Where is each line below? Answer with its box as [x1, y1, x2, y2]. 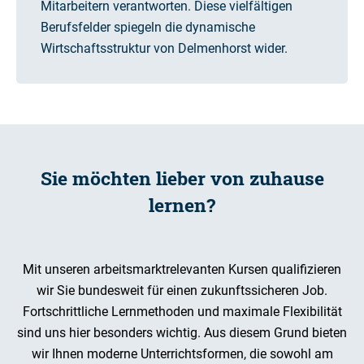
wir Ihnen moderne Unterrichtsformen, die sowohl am [31, 346, 333, 362]
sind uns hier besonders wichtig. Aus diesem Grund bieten [17, 325, 347, 341]
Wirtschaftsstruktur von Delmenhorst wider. [41, 41, 288, 57]
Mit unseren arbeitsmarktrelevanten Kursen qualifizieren [23, 262, 341, 278]
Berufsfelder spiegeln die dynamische [41, 19, 255, 36]
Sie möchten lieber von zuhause [40, 166, 324, 191]
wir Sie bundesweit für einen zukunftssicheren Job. [37, 283, 327, 299]
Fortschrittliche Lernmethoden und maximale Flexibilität [22, 304, 342, 320]
